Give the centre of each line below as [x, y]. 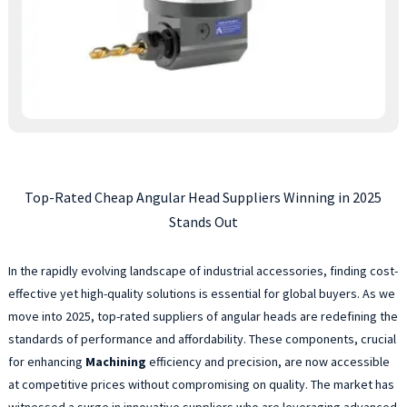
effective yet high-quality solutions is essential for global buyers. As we [201, 293]
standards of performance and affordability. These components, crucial [202, 338]
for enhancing [46, 361]
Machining [115, 361]
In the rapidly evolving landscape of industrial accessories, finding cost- [203, 270]
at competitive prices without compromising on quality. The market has [201, 384]
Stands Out [203, 221]
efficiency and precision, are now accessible [268, 361]
